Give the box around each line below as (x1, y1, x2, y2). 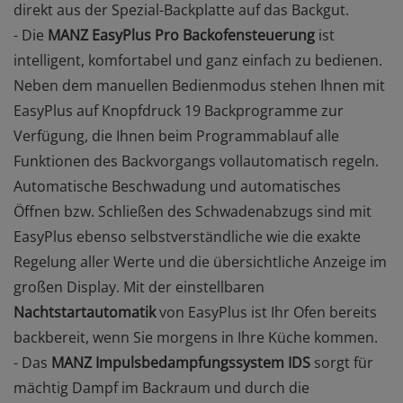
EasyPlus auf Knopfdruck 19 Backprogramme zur (13, 101, 344, 121)
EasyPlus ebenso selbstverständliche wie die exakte (13, 227, 361, 246)
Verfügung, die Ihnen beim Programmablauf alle (13, 126, 339, 146)
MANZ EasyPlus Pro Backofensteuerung (48, 25, 315, 45)
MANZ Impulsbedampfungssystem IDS (51, 353, 310, 372)
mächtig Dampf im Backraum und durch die (13, 378, 309, 398)
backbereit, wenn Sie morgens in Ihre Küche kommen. (13, 327, 378, 347)
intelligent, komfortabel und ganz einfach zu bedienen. (13, 50, 382, 70)
